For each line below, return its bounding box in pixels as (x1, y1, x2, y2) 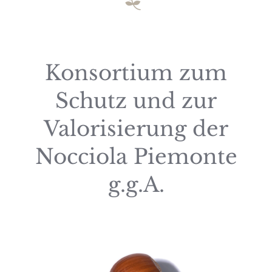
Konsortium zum (45, 59, 227, 86)
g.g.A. (107, 171, 165, 197)
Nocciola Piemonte (35, 143, 237, 169)
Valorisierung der (44, 115, 228, 141)
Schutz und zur (55, 87, 217, 114)
